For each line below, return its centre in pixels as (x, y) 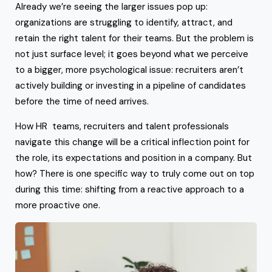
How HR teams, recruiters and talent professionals (122, 126)
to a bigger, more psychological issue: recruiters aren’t (129, 70)
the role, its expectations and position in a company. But (134, 158)
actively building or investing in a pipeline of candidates (131, 85)
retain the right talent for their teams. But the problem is (134, 38)
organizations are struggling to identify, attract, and (124, 22)
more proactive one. (59, 205)
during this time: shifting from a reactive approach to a (130, 189)
